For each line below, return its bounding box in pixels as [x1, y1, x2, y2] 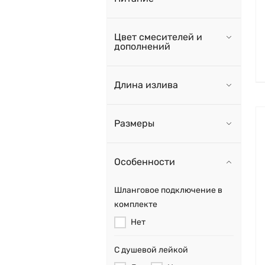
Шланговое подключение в [114, 185, 222, 196]
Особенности [114, 156, 175, 168]
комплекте [114, 199, 157, 210]
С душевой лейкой [114, 245, 188, 256]
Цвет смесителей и [114, 31, 202, 43]
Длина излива [114, 79, 178, 91]
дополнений [114, 41, 170, 53]
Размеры [114, 118, 154, 130]
